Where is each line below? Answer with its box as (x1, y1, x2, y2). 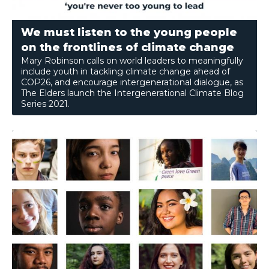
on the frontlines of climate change (21, 41, 234, 55)
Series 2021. (21, 98, 72, 110)
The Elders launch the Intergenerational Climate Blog (21, 88, 244, 99)
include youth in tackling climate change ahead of (21, 66, 230, 77)
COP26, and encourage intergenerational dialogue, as (21, 77, 243, 88)
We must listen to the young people (21, 26, 237, 40)
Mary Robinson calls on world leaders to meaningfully (21, 55, 243, 67)
